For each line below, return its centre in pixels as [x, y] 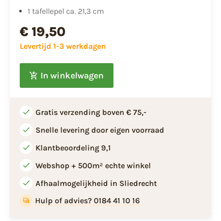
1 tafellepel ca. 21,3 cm [66, 11]
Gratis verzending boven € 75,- [91, 112]
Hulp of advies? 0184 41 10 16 [88, 201]
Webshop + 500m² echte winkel [93, 166]
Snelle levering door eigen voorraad [100, 130]
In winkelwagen [72, 75]
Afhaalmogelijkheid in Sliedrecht [96, 184]
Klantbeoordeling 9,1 [73, 148]
